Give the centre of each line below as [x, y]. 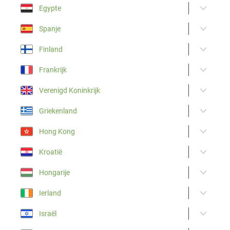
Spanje [50, 28]
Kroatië [51, 152]
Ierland [50, 193]
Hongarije [54, 172]
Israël [48, 213]
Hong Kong [57, 131]
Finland [51, 49]
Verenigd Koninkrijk [70, 90]
